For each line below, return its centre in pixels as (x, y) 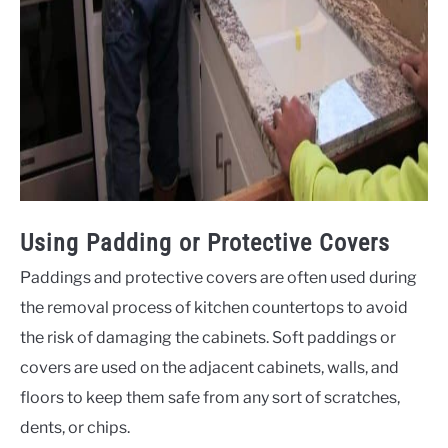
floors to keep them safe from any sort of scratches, (210, 397)
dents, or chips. (75, 427)
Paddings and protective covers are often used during (218, 277)
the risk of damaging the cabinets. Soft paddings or (208, 337)
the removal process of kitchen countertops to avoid (214, 307)
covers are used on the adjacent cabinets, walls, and (209, 367)
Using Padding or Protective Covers (205, 242)
